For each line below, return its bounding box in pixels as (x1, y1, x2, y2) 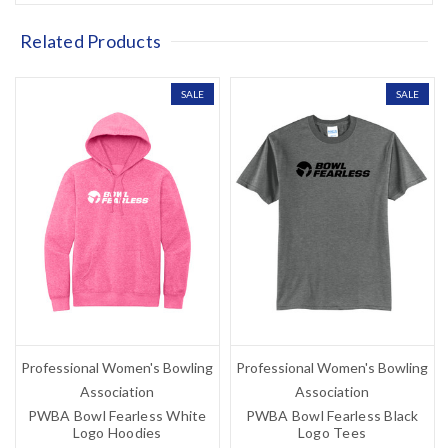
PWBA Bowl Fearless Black (245, 407, 419, 425)
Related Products (20, 29, 162, 52)
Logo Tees (297, 424, 367, 442)
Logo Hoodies (72, 424, 162, 442)
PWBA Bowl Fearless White (27, 407, 207, 425)
